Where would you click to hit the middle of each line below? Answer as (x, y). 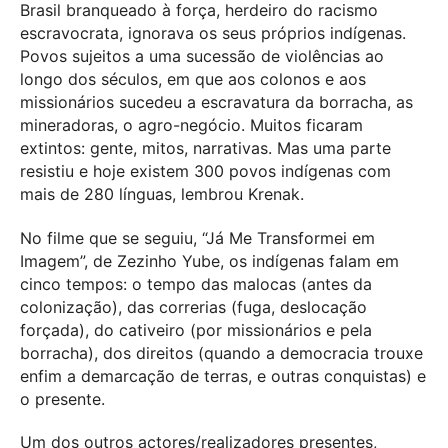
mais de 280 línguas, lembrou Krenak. (162, 193)
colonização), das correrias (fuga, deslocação (193, 306)
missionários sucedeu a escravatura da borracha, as (216, 101)
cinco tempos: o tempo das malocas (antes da (196, 283)
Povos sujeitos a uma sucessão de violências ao (202, 55)
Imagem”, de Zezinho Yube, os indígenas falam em (209, 260)
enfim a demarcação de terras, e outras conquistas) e (223, 375)
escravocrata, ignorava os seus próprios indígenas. (213, 32)
